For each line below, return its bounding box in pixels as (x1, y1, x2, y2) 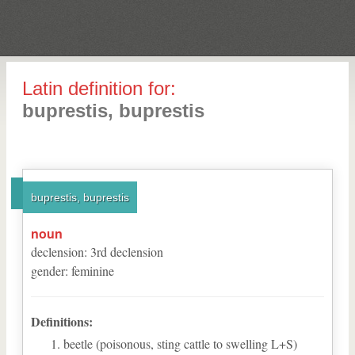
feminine (71, 262, 114, 279)
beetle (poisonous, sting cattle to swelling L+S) (63, 335, 297, 352)
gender (31, 262, 65, 279)
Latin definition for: (22, 78, 176, 99)
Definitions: (31, 312, 93, 330)
